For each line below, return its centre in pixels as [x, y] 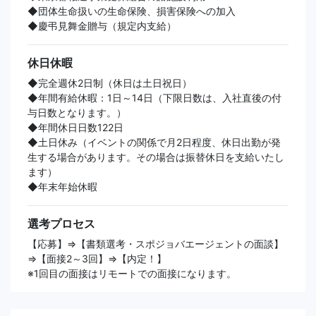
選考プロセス [61, 224]
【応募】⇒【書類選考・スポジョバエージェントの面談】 [156, 244]
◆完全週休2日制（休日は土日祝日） [110, 83]
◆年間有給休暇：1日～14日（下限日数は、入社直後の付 [154, 98]
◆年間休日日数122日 [75, 128]
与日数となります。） [77, 113]
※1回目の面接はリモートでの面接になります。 [132, 274]
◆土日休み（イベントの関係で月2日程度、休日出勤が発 [154, 142]
